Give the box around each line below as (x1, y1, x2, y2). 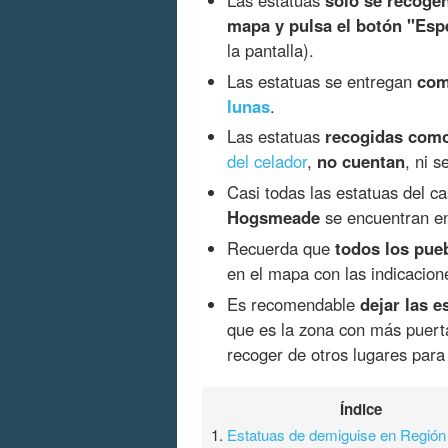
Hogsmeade (227, 205, 320, 230)
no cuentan (317, 149, 405, 174)
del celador (227, 149, 307, 174)
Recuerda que (227, 236, 335, 261)
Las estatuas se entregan (227, 68, 417, 93)
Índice (340, 398, 383, 421)
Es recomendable (227, 292, 360, 317)
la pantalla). (227, 37, 314, 62)
